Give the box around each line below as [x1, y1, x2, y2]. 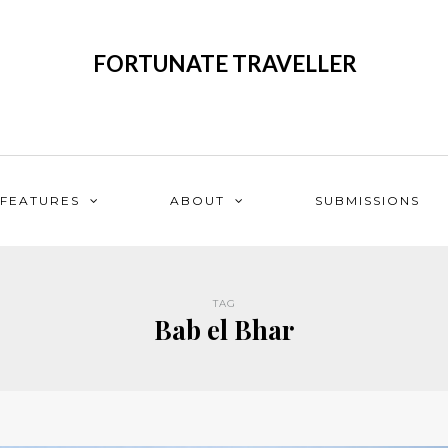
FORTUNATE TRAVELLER [92, 50, 357, 77]
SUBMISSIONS [315, 193, 420, 208]
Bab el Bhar [154, 312, 294, 347]
